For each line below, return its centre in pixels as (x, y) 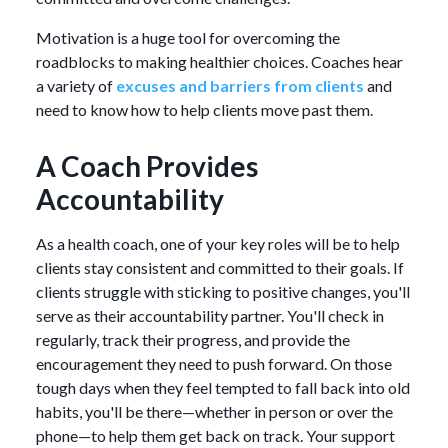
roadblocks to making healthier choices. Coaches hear (219, 61)
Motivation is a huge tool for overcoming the (188, 37)
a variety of (76, 85)
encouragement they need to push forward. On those (214, 363)
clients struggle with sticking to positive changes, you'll (223, 291)
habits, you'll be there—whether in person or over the (214, 411)
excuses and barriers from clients (240, 85)
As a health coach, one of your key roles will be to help (218, 243)
